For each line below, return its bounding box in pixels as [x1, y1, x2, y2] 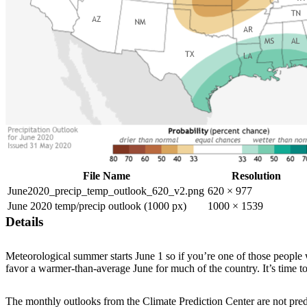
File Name [82, 170, 130, 182]
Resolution [232, 170, 281, 182]
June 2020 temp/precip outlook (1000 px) [8, 200, 186, 212]
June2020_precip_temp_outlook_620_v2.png [8, 185, 204, 197]
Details [5, 214, 43, 230]
